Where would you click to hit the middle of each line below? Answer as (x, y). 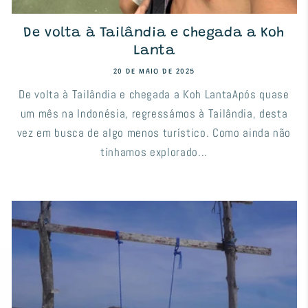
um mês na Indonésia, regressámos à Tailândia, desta (154, 113)
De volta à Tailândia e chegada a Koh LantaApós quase (154, 94)
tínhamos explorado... (154, 152)
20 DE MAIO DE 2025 (154, 71)
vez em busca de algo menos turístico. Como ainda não (154, 133)
